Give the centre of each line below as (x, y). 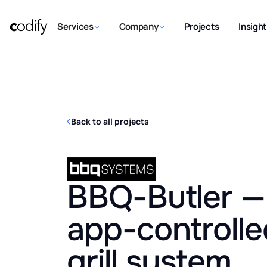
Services (75, 26)
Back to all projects (110, 122)
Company (139, 26)
